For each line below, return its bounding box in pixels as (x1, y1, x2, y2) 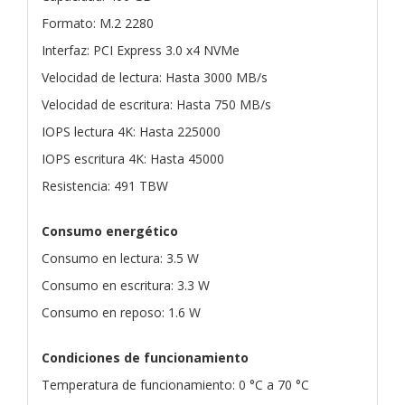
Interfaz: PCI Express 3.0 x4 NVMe (42, 41, 240, 59)
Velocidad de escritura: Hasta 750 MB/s (42, 95, 271, 113)
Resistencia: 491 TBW (42, 176, 168, 194)
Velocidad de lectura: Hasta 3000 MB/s (42, 68, 268, 86)
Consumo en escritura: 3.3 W (42, 276, 210, 294)
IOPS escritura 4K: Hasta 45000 (42, 149, 224, 167)
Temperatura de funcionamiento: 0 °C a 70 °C (42, 375, 309, 393)
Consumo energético (42, 221, 178, 240)
